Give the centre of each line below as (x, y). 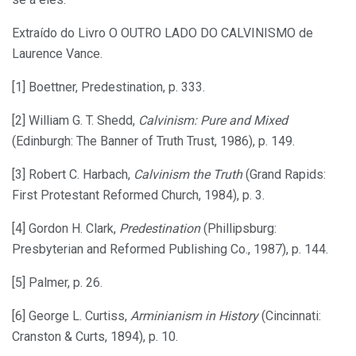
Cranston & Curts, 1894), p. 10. (95, 336)
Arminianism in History (194, 315)
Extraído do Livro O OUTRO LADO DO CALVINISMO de (163, 33)
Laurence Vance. (57, 53)
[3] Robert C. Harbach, (73, 174)
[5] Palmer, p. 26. (57, 282)
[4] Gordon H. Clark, (66, 228)
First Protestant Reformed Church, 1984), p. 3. (138, 195)
